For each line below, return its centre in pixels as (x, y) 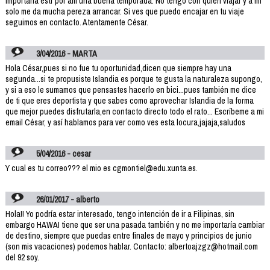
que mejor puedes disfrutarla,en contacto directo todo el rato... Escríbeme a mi (134, 111)
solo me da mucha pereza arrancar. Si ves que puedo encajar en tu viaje (124, 11)
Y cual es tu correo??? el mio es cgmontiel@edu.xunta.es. (101, 168)
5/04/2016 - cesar (64, 153)
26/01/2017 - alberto (68, 199)
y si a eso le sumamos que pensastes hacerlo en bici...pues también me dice (130, 89)
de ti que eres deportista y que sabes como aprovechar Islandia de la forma (129, 100)
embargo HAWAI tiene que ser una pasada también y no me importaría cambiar (135, 224)
